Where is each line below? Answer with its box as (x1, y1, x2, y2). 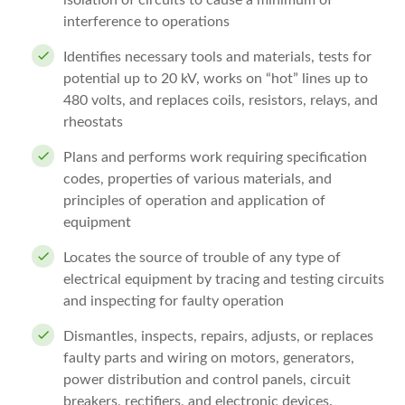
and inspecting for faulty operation (63, 294, 284, 308)
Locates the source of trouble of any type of (63, 250, 341, 265)
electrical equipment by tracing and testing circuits (63, 272, 384, 287)
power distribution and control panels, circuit (63, 372, 351, 387)
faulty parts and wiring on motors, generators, (63, 351, 354, 365)
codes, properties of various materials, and (63, 172, 332, 186)
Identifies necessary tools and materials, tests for (63, 50, 372, 64)
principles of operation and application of (63, 193, 325, 208)
